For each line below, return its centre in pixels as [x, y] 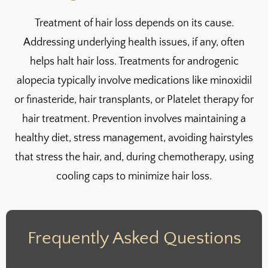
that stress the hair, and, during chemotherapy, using [134, 157]
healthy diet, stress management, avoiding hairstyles [134, 138]
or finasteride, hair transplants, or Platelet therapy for [134, 100]
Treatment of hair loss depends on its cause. [134, 23]
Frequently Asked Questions [134, 238]
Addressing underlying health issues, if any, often [134, 42]
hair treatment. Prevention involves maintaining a [134, 119]
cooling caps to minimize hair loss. [134, 176]
